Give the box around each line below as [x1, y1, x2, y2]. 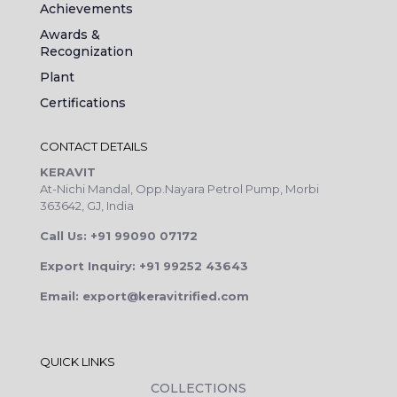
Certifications [40, 94, 126, 111]
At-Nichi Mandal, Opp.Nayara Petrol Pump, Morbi [40, 181, 319, 196]
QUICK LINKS [40, 354, 115, 369]
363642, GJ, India [40, 198, 134, 213]
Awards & [40, 26, 100, 43]
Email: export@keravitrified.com [40, 288, 249, 303]
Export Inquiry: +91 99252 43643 [40, 258, 248, 273]
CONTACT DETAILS [40, 138, 148, 153]
